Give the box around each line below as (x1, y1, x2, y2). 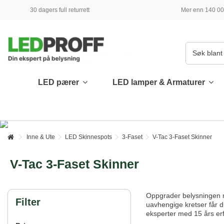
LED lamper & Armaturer (112, 78, 207, 87)
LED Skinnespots (65, 133, 112, 140)
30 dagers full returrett (30, 6, 89, 13)
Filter (15, 196, 40, 207)
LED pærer (38, 78, 81, 87)
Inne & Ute (26, 133, 55, 140)
